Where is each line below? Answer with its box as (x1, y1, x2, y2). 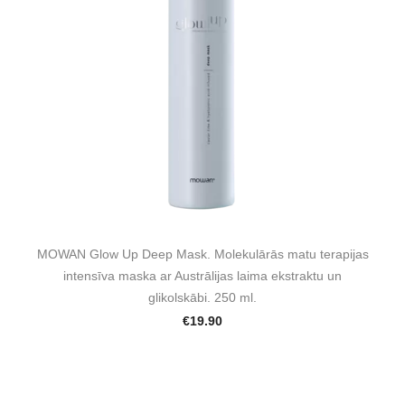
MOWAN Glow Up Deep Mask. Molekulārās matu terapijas (36, 246, 369, 261)
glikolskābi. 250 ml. (148, 289, 257, 305)
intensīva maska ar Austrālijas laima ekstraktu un (63, 268, 342, 283)
